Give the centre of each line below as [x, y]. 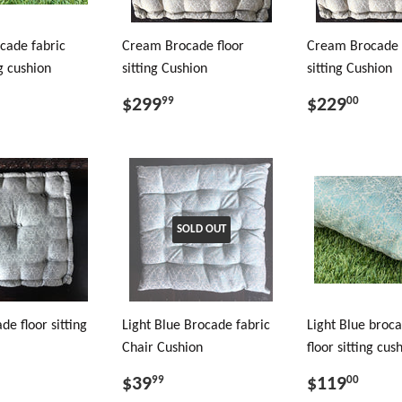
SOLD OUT [201, 229]
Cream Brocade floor [183, 47]
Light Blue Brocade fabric [196, 326]
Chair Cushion [162, 348]
